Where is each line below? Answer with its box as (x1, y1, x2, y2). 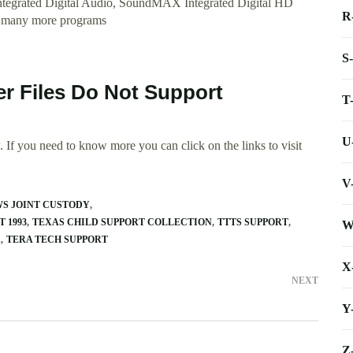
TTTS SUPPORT (217, 217, 288, 229)
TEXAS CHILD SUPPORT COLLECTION (32, 217, 212, 229)
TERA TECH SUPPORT (6, 234, 108, 246)
